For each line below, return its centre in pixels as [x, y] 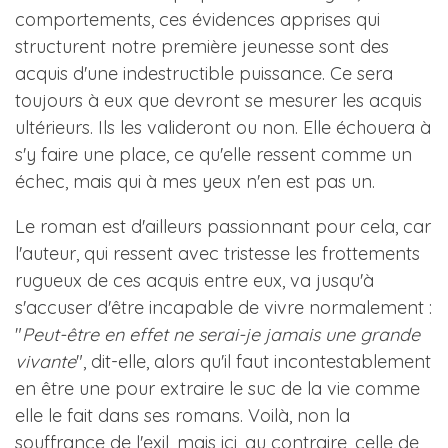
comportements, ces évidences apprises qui [197, 19]
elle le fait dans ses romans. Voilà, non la [182, 415]
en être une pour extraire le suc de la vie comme [217, 388]
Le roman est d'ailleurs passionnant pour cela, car [223, 226]
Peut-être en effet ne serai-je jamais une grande [221, 334]
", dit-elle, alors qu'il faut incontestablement [253, 361]
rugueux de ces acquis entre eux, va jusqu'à [194, 280]
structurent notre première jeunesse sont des [202, 46]
